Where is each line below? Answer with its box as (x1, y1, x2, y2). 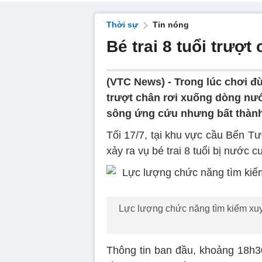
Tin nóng (153, 20, 189, 29)
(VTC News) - (106, 76, 174, 88)
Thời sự (106, 20, 138, 29)
